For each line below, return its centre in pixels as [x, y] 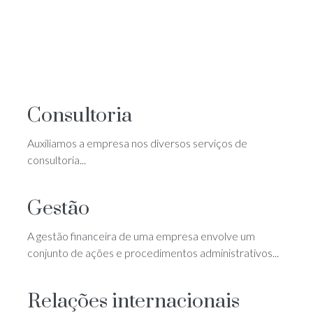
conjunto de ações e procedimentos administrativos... [153, 252]
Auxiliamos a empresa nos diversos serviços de [137, 143]
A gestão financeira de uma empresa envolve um [141, 235]
